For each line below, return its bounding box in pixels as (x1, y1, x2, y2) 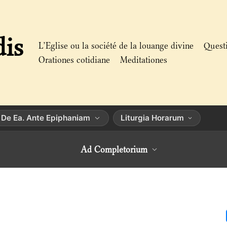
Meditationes (120, 55, 167, 65)
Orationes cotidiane (39, 55, 110, 65)
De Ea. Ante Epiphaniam (1, 113, 90, 123)
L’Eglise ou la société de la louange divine (39, 41, 194, 51)
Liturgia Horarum (121, 113, 184, 123)
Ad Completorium (81, 144, 147, 155)
